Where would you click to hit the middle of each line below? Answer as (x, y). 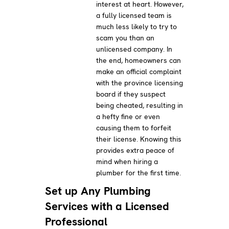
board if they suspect (131, 94)
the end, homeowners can (139, 60)
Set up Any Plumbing (98, 191)
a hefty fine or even (128, 116)
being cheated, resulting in (140, 105)
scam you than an (125, 38)
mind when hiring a (127, 161)
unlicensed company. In (134, 49)
